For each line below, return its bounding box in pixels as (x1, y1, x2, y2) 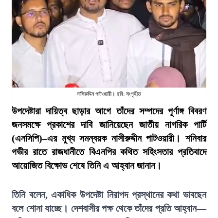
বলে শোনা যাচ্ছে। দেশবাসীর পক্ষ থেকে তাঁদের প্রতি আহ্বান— (12, 203, 206, 214)
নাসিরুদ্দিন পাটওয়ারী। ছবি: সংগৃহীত (77, 91, 141, 97)
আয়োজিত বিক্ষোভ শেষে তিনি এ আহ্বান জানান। (12, 160, 162, 171)
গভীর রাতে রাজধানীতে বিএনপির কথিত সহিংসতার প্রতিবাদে (12, 146, 206, 157)
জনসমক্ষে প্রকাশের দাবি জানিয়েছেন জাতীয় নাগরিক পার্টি (12, 119, 206, 130)
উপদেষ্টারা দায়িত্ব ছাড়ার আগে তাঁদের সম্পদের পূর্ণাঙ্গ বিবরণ (12, 106, 206, 116)
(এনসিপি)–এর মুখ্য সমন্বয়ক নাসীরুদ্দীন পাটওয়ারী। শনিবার (12, 133, 206, 144)
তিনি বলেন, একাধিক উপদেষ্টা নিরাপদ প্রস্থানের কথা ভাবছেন (12, 189, 206, 200)
